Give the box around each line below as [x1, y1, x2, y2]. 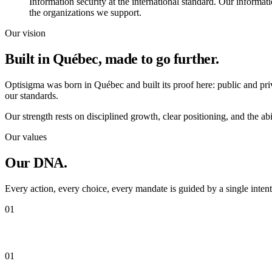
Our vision [5, 28, 46, 39]
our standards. [5, 90, 58, 101]
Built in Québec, [5, 51, 102, 67]
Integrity [5, 226, 47, 239]
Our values [5, 131, 47, 142]
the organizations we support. [29, 7, 141, 18]
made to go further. [104, 51, 219, 67]
